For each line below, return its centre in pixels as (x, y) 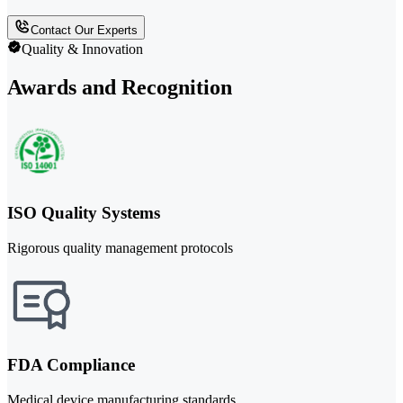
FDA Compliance (71, 365)
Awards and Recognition (120, 88)
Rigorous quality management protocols (120, 247)
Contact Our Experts (84, 31)
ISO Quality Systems (84, 213)
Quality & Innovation (82, 49)
